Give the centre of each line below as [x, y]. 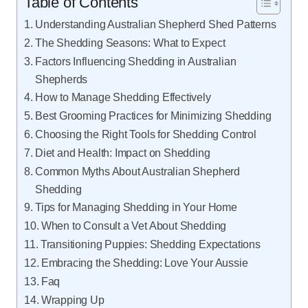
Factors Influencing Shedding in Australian [135, 61]
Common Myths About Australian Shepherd [137, 171]
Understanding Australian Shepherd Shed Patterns [155, 24]
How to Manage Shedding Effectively [123, 97]
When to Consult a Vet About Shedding [134, 225]
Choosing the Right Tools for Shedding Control [145, 134]
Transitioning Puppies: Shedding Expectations [150, 244]
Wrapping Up [73, 300]
